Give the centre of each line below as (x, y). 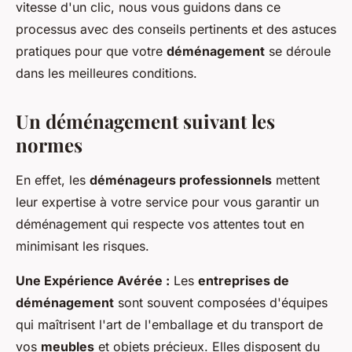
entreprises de (244, 281)
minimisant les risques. (82, 246)
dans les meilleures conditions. (106, 73)
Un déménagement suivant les (145, 121)
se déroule (298, 51)
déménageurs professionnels (181, 180)
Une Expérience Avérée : (93, 281)
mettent (296, 180)
